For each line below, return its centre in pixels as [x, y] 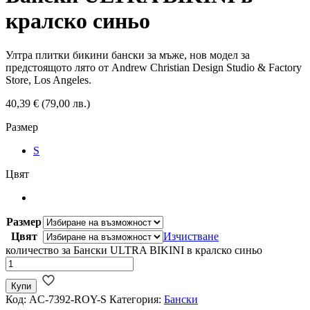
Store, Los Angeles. [48, 80]
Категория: [137, 299]
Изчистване [191, 236]
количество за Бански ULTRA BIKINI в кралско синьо [134, 250]
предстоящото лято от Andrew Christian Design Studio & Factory [154, 67]
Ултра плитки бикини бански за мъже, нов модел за [128, 55]
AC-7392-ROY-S [68, 299]
